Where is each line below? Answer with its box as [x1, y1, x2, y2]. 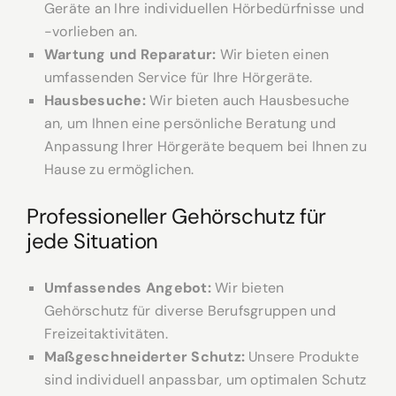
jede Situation [27, 227, 158, 255]
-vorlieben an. [44, 22, 138, 42]
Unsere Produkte [245, 347, 359, 367]
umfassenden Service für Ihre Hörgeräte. [44, 68, 313, 88]
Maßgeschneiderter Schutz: [44, 347, 245, 367]
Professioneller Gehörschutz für [27, 202, 326, 231]
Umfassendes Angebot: [44, 278, 211, 298]
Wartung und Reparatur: [44, 45, 217, 65]
